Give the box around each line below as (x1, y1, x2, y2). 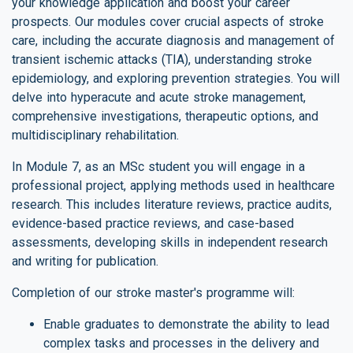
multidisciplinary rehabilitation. (12, 127, 179, 143)
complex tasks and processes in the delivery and (43, 335, 319, 351)
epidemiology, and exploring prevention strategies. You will (12, 70, 340, 86)
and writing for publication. (12, 253, 158, 269)
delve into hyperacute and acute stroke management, (12, 89, 306, 105)
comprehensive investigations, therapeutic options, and (12, 108, 318, 124)
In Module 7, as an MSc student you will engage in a (12, 158, 305, 174)
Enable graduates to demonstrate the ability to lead (43, 316, 329, 332)
